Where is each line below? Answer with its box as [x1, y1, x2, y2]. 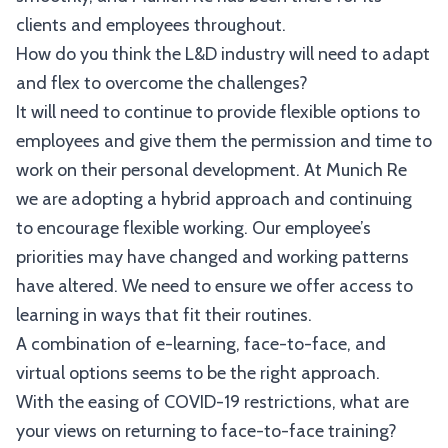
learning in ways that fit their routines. [16, 304, 312, 326]
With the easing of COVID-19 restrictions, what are [16, 391, 409, 413]
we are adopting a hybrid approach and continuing [16, 188, 412, 210]
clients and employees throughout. [16, 14, 286, 36]
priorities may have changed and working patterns [16, 246, 409, 268]
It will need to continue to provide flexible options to [16, 101, 420, 123]
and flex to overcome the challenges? [16, 72, 308, 94]
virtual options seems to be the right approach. [16, 362, 380, 384]
